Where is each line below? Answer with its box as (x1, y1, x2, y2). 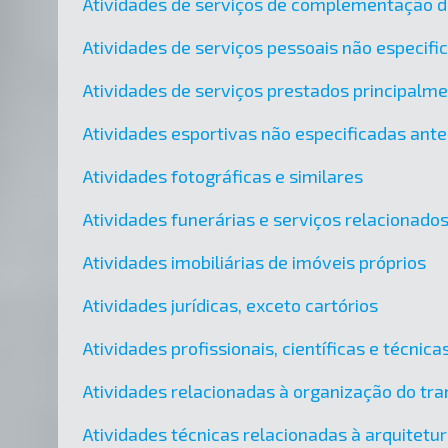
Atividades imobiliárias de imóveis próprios (82, 251, 426, 274)
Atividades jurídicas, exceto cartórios (82, 294, 378, 317)
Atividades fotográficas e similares (82, 165, 363, 188)
